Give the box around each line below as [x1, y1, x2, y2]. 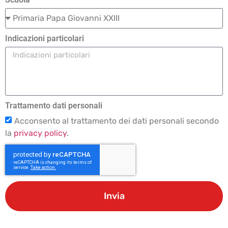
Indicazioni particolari [5, 33, 84, 43]
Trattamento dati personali [5, 100, 102, 110]
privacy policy [14, 128, 67, 138]
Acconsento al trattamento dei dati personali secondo [14, 116, 219, 126]
